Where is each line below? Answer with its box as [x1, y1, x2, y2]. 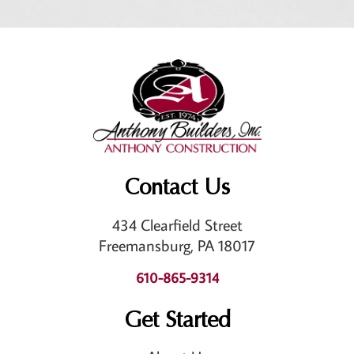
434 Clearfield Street [111, 213, 243, 235]
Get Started [123, 306, 231, 333]
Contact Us [124, 173, 230, 201]
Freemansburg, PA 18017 [99, 234, 255, 255]
